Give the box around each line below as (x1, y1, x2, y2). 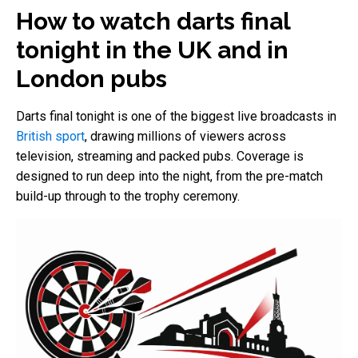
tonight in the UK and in (16, 35, 288, 64)
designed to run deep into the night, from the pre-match (16, 168, 323, 184)
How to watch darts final (16, 6, 290, 35)
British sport (16, 128, 85, 144)
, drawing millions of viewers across (85, 128, 286, 144)
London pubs (16, 64, 167, 93)
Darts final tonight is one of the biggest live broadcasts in (16, 108, 336, 124)
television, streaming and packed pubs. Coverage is (16, 148, 304, 164)
